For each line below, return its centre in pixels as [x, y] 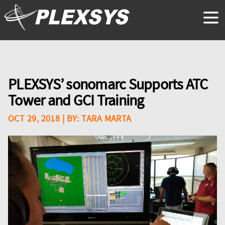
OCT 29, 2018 [34, 119]
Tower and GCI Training [76, 100]
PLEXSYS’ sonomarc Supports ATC [108, 84]
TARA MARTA [106, 119]
